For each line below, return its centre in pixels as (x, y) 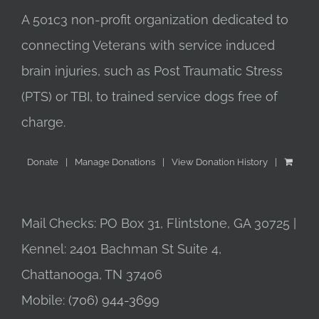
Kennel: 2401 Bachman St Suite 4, (121, 249)
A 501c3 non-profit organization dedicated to (155, 20)
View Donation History (219, 162)
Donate (42, 162)
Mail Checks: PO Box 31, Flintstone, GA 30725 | (159, 224)
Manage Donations (115, 162)
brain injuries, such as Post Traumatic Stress (152, 71)
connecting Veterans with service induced (148, 46)
